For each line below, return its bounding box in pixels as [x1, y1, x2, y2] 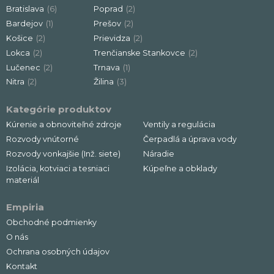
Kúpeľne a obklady [143, 163, 217, 173]
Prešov [93, 19, 121, 29]
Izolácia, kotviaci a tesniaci [6, 163, 109, 173]
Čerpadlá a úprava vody [143, 134, 237, 144]
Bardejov [6, 19, 43, 29]
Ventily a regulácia [143, 120, 215, 130]
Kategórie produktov [6, 103, 111, 116]
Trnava [93, 62, 120, 72]
